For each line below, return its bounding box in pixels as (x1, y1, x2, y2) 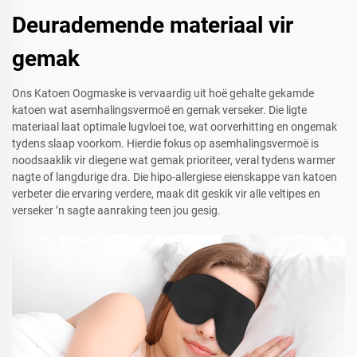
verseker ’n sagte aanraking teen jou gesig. (12, 204, 221, 218)
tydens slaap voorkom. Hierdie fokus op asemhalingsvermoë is (12, 137, 319, 151)
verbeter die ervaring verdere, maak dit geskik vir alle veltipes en (12, 187, 320, 201)
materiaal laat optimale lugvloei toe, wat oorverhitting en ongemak (12, 120, 337, 134)
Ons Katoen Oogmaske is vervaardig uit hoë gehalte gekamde (12, 87, 314, 100)
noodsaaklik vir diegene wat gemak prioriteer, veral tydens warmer (12, 154, 335, 167)
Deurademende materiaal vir (12, 12, 293, 39)
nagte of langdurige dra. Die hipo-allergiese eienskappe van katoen (12, 171, 337, 184)
